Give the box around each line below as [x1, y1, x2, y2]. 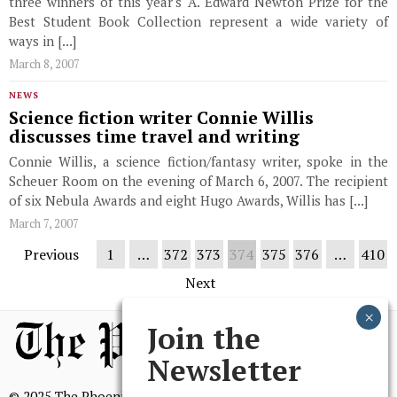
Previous [23, 245, 79, 264]
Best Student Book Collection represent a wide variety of [9, 12, 388, 30]
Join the [147, 318, 261, 357]
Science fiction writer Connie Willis [9, 106, 314, 129]
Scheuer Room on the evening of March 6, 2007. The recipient [9, 172, 388, 190]
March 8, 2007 [9, 56, 80, 72]
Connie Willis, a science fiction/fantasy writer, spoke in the [9, 152, 388, 170]
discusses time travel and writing [9, 125, 300, 148]
